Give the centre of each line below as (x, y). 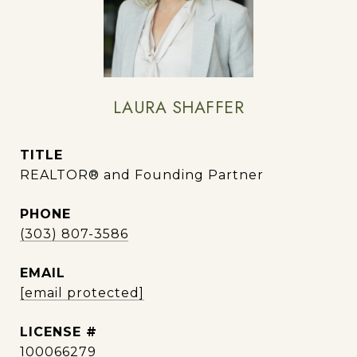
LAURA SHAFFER (178, 108)
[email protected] (82, 293)
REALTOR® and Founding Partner (142, 175)
